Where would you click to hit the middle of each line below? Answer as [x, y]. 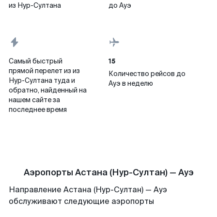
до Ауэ [120, 5]
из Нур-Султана [35, 5]
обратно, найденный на [48, 90]
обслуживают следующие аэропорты [81, 201]
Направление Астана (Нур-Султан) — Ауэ [88, 190]
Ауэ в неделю [131, 83]
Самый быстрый [36, 61]
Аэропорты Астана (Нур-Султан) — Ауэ [108, 172]
